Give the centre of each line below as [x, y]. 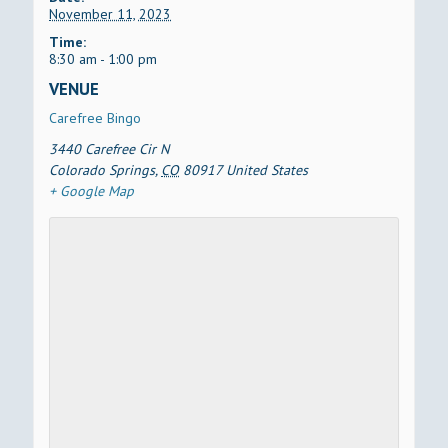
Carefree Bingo [95, 118]
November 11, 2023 [110, 14]
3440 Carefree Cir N [109, 149]
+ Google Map [92, 191]
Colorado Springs [102, 170]
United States [267, 170]
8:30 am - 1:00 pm [103, 59]
